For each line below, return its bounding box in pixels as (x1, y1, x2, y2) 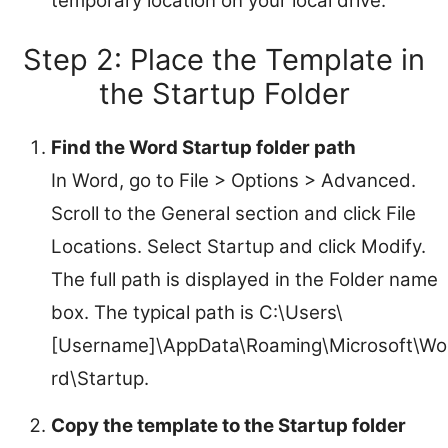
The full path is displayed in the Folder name (51, 267, 438, 291)
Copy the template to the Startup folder (51, 413, 406, 437)
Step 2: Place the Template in (23, 41, 425, 77)
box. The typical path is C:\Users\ (51, 300, 343, 324)
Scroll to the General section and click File (51, 201, 416, 225)
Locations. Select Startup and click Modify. (51, 234, 426, 258)
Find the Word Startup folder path (51, 135, 356, 159)
